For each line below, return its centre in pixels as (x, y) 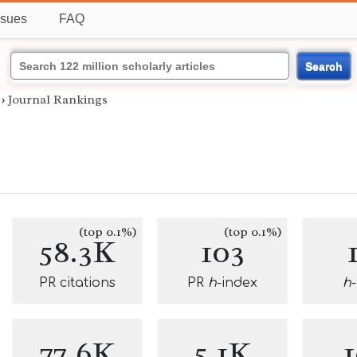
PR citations (77, 283)
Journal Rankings (58, 100)
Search (324, 66)
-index (237, 283)
